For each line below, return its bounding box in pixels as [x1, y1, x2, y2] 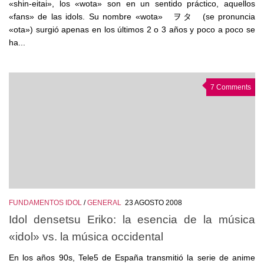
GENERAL [87, 198, 121, 207]
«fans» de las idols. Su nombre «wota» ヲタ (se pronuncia [9, 11, 255, 21]
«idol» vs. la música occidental [9, 230, 163, 243]
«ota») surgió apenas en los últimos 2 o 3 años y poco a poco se [9, 24, 255, 34]
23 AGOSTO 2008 [125, 198, 182, 207]
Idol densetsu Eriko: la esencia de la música [9, 213, 255, 226]
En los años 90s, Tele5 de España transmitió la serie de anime [9, 253, 255, 263]
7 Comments [210, 82, 251, 91]
